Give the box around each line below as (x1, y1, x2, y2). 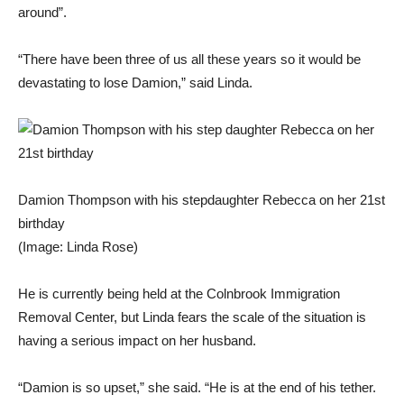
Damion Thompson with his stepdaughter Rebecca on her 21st (18, 191, 385, 207)
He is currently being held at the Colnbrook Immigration (18, 285, 340, 301)
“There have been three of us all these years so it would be (18, 50, 361, 67)
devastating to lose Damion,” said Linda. (18, 74, 252, 90)
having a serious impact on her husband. (18, 332, 256, 348)
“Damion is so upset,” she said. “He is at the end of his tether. (18, 379, 376, 395)
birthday (18, 215, 65, 231)
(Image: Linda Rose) (18, 238, 138, 254)
